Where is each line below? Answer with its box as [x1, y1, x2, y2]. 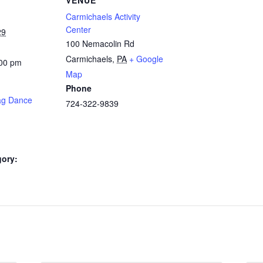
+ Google [129, 52, 163, 65]
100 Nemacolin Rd [66, 37, 134, 49]
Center [66, 23, 91, 35]
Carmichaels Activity [66, 10, 140, 22]
